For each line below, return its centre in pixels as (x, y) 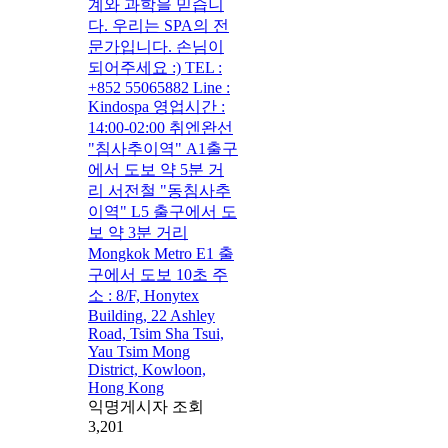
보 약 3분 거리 (138, 232)
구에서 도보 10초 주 (158, 274)
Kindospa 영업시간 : (156, 106)
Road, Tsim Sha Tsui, (156, 333)
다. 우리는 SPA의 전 (158, 25)
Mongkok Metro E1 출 (161, 253)
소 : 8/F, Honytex (143, 295)
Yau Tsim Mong (139, 351)
